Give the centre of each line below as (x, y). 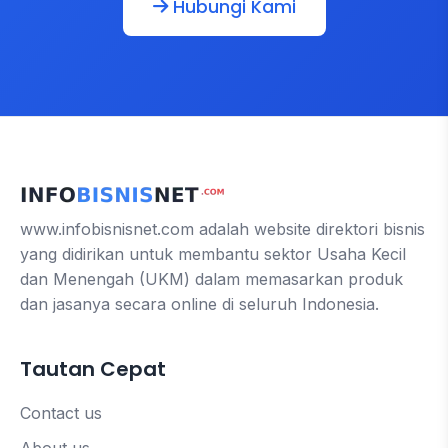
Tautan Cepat (93, 368)
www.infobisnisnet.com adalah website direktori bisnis (222, 228)
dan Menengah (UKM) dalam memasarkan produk (211, 278)
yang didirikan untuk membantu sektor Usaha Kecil (213, 253)
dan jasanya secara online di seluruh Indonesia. (199, 303)
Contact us (61, 412)
